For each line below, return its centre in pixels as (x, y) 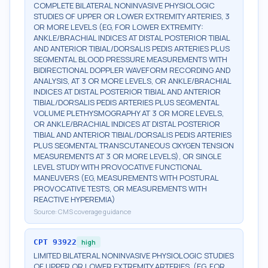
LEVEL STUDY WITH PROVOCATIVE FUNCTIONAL (118, 167)
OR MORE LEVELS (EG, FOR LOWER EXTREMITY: (118, 27)
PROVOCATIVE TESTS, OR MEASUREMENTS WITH (120, 188)
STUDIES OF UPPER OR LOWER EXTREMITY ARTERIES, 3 (132, 16)
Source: (46, 211)
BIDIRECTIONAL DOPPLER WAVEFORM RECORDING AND (132, 70)
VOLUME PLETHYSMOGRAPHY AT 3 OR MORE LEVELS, (129, 113)
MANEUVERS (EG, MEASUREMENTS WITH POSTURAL (126, 178)
